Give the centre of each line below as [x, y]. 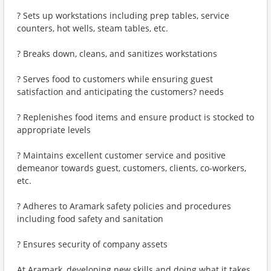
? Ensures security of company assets [92, 244]
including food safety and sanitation [90, 219]
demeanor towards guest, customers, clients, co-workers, [132, 168]
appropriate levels [54, 130]
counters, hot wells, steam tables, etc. [93, 28]
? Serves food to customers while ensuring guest [115, 79]
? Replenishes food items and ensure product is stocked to [135, 117]
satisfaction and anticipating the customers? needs [120, 92]
